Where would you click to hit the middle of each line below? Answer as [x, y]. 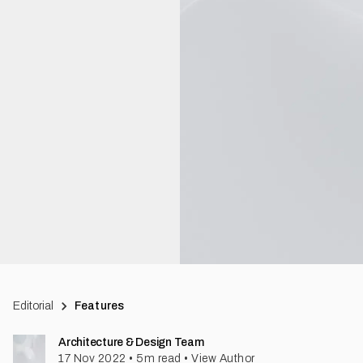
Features [100, 306]
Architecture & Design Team [131, 342]
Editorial [33, 306]
